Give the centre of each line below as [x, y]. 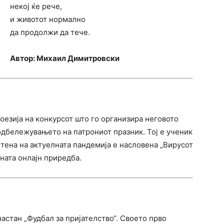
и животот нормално [48, 19]
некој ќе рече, [36, 6]
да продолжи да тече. [50, 32]
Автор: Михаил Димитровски [65, 58]
